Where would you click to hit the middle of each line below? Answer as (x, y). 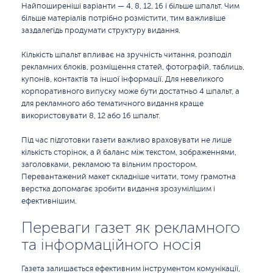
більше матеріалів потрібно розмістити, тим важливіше (123, 18)
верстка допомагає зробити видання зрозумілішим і (118, 189)
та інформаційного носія (111, 245)
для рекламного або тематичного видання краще (112, 104)
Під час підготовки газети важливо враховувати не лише (126, 140)
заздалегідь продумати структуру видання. (101, 30)
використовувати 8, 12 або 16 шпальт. (91, 116)
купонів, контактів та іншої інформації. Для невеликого (122, 79)
